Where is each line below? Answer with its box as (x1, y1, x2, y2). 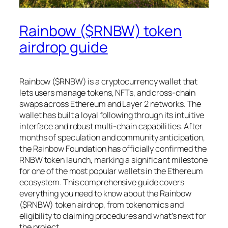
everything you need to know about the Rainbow (19, 187, 191, 199)
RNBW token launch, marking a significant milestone (19, 154, 208, 165)
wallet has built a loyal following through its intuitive (19, 109, 205, 121)
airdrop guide (19, 37, 108, 57)
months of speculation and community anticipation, (19, 131, 206, 143)
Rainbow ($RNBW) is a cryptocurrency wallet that (19, 75, 198, 87)
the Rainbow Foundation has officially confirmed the (19, 142, 207, 154)
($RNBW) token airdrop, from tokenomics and (19, 198, 184, 210)
